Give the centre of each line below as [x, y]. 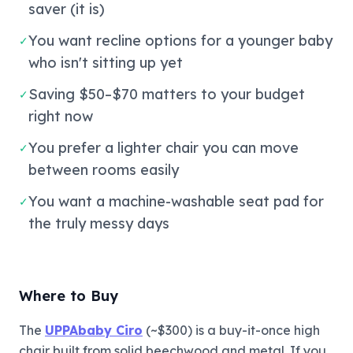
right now [61, 116]
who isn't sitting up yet [106, 62]
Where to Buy [69, 295]
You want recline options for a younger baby [180, 40]
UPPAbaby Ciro [94, 330]
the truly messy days [99, 223]
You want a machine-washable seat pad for [176, 201]
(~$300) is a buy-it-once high [231, 330]
